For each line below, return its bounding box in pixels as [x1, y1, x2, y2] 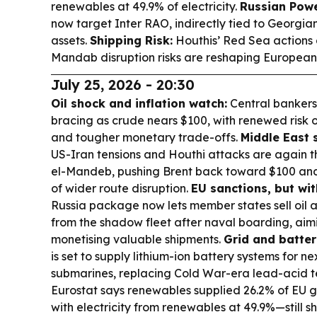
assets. [51, 33, 90, 47]
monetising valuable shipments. [51, 231, 224, 246]
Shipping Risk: [90, 33, 173, 47]
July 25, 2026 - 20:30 [51, 75, 195, 93]
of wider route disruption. [51, 180, 191, 195]
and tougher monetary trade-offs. [51, 129, 241, 144]
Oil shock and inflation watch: [51, 96, 227, 110]
